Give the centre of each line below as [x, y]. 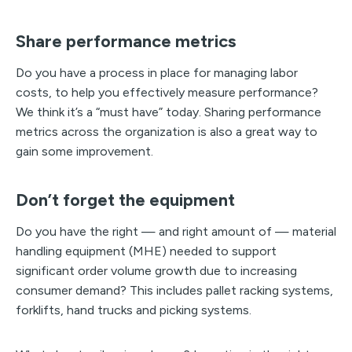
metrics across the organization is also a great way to [167, 131]
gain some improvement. [84, 151]
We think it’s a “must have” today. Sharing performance [169, 112]
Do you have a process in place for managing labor [157, 72]
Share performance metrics [126, 41]
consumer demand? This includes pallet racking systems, [174, 290]
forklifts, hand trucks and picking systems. [134, 310]
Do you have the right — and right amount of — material [176, 231]
